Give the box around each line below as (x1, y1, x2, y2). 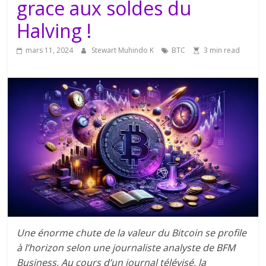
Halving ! (17, 17, 92, 43)
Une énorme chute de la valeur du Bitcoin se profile (17, 226, 247, 239)
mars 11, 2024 (26, 45, 74, 55)
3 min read (204, 45, 240, 55)
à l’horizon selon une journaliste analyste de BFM (17, 240, 236, 254)
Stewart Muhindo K (91, 45, 156, 55)
